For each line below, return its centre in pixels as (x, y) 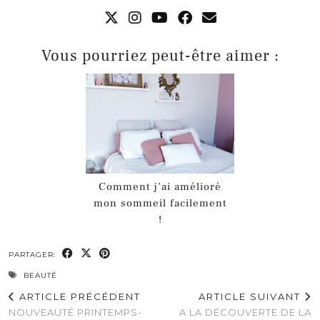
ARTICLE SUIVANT (251, 297)
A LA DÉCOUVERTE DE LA (245, 312)
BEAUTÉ (40, 276)
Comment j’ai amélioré (160, 187)
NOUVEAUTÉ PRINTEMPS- (75, 312)
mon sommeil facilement (160, 204)
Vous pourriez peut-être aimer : (160, 55)
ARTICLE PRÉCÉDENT (78, 297)
